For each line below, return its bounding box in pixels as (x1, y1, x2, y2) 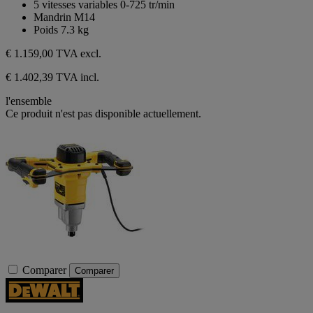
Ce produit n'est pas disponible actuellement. (6, 108, 201, 120)
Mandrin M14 (34, 11, 95, 24)
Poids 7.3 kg (34, 24, 89, 36)
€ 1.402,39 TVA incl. (6, 71, 99, 84)
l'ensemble (6, 95, 52, 108)
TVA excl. (56, 48, 101, 60)
